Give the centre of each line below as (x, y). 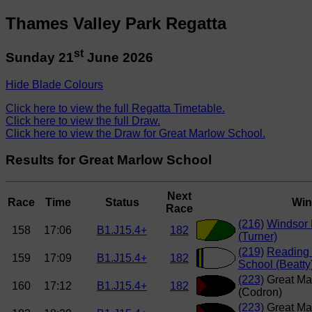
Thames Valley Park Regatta (116, 23)
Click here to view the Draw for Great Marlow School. (135, 133)
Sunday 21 (40, 58)
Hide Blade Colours (54, 84)
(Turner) (258, 237)
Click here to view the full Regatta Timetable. (115, 108)
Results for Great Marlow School (109, 160)
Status (122, 203)
